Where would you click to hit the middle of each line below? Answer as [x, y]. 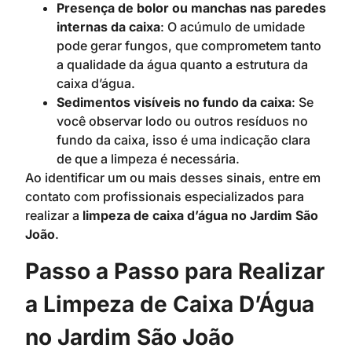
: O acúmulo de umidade [233, 27]
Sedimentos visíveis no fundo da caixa [174, 103]
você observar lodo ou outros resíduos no [182, 121]
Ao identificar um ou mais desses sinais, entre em [173, 178]
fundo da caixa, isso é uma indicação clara [183, 140]
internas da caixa [108, 27]
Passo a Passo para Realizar [175, 271]
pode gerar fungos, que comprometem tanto [189, 46]
